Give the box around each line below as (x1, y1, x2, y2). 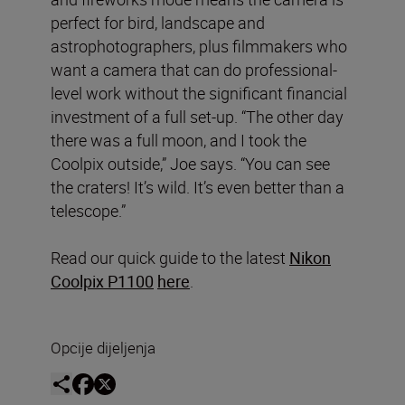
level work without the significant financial (51, 81, 347, 104)
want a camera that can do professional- (51, 58, 337, 80)
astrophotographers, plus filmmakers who (51, 34, 347, 57)
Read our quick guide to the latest (51, 246, 289, 268)
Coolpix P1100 (51, 269, 154, 292)
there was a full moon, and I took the (51, 128, 306, 151)
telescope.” (51, 199, 126, 221)
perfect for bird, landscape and (51, 11, 265, 33)
